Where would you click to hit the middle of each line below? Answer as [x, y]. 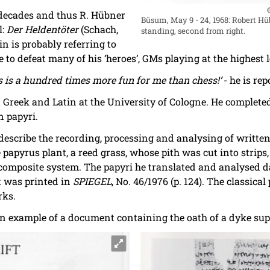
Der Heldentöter [42, 30]
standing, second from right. [193, 31]
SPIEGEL [92, 181]
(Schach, [98, 30]
